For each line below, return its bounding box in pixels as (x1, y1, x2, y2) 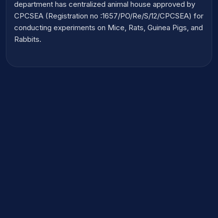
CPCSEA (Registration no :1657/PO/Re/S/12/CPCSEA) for (14, 11, 203, 20)
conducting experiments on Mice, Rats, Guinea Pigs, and (14, 23, 203, 32)
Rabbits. (14, 35, 41, 44)
